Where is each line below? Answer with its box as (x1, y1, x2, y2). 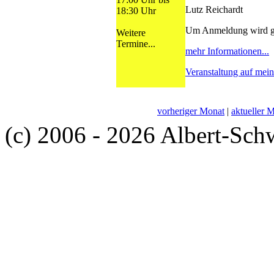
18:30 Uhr (116, 5, 156, 16)
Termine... (116, 38, 155, 49)
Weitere (116, 27, 146, 38)
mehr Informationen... (185, 45, 269, 56)
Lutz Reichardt (185, 4, 243, 15)
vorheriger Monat (157, 105, 224, 116)
